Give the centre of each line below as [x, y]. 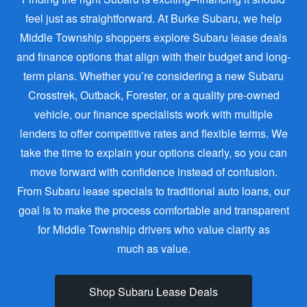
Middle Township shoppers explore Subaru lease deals [153, 37]
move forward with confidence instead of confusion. [153, 171]
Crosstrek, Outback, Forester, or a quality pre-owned [153, 95]
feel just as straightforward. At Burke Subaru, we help [153, 18]
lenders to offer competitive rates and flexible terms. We [153, 133]
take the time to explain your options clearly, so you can [153, 152]
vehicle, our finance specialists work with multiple [153, 114]
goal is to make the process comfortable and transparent [153, 210]
